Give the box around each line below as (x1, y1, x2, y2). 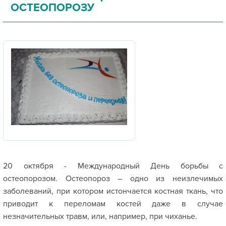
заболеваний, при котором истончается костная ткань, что (3, 186, 223, 196)
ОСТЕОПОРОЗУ (11, 1, 94, 15)
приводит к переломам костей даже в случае (3, 199, 223, 209)
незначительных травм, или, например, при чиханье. (3, 211, 197, 221)
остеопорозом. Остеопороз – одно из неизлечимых (3, 174, 223, 184)
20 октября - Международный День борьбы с (3, 161, 223, 171)
